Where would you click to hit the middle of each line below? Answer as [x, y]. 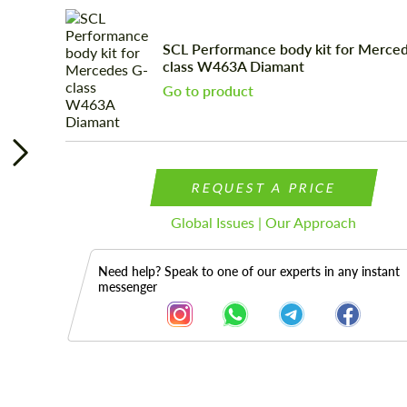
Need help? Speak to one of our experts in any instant [248, 271]
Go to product [208, 90]
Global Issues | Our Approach [264, 222]
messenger [127, 287]
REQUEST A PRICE [264, 188]
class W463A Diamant [233, 66]
